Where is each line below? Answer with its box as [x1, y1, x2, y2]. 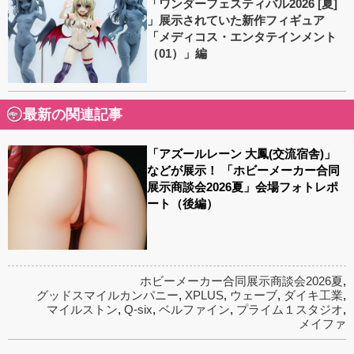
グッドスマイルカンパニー [36, 288, 179, 303]
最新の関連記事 [22, 106, 122, 122]
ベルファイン [159, 303, 230, 317]
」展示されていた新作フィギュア [147, 13, 326, 27]
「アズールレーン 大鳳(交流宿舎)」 [147, 146, 337, 160]
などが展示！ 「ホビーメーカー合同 [147, 163, 341, 177]
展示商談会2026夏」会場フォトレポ [147, 179, 339, 194]
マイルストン [47, 303, 118, 317]
